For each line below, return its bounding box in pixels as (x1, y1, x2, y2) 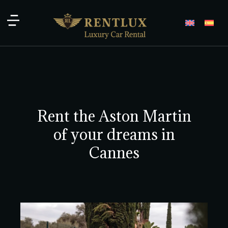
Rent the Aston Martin (37, 106, 191, 126)
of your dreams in (53, 125, 175, 144)
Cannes (89, 143, 139, 162)
